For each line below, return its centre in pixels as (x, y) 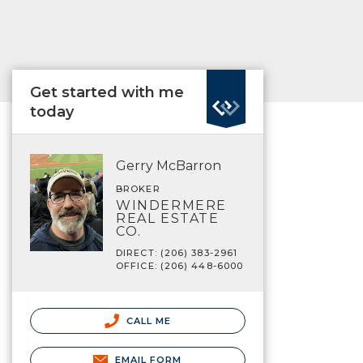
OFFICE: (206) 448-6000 (180, 266)
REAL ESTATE (168, 218)
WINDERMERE (171, 205)
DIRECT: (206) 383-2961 (177, 253)
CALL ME (147, 321)
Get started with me (107, 92)
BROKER (138, 189)
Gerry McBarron (169, 166)
